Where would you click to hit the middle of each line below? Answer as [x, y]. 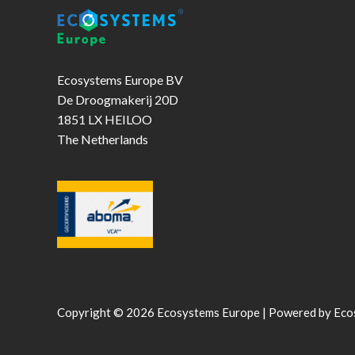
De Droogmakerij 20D [118, 99]
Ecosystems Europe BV [120, 79]
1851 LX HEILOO [105, 119]
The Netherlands [103, 139]
